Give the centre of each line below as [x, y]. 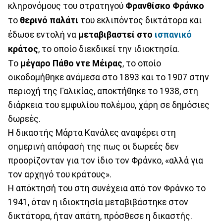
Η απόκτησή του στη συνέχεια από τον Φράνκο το [107, 188]
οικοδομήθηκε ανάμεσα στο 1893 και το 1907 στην [109, 77]
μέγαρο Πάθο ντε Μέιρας [70, 63]
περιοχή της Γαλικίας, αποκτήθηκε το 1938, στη [103, 91]
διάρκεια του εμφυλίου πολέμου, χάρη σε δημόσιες [109, 105]
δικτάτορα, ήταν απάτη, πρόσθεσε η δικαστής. [100, 216]
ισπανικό [172, 34]
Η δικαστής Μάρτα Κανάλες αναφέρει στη [92, 133]
